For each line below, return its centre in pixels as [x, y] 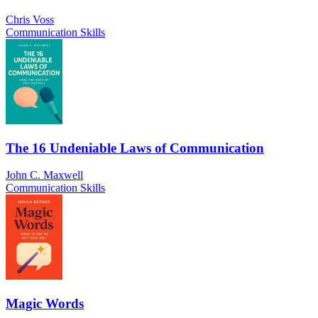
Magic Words [45, 304]
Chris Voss [30, 19]
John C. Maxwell [44, 175]
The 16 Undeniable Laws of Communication [135, 148]
